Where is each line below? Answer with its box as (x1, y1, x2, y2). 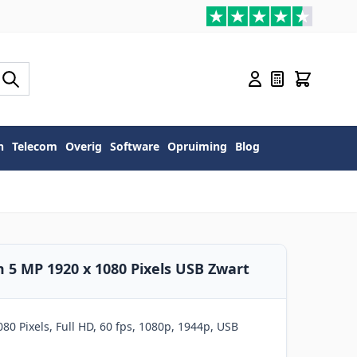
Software (110, 139, 159, 155)
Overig (65, 139, 102, 155)
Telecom (12, 139, 57, 155)
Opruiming (167, 139, 227, 155)
